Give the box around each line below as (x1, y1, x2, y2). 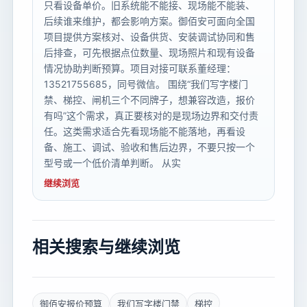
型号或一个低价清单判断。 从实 (44, 157, 181, 169)
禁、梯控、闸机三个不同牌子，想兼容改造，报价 (44, 94, 255, 106)
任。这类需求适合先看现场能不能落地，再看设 (44, 125, 245, 138)
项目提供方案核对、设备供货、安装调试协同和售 (44, 31, 255, 43)
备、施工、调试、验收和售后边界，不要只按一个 (44, 141, 255, 153)
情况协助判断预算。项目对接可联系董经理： (44, 62, 236, 75)
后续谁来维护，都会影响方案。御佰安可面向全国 (44, 15, 255, 27)
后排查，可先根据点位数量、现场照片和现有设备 (44, 47, 255, 59)
